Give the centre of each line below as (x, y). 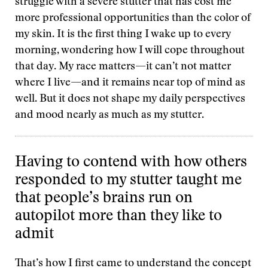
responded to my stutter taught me (128, 181)
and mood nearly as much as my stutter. (109, 115)
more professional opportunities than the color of (133, 19)
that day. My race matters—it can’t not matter (123, 67)
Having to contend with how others (131, 163)
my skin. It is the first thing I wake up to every (123, 35)
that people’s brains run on (104, 199)
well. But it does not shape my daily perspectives (130, 99)
